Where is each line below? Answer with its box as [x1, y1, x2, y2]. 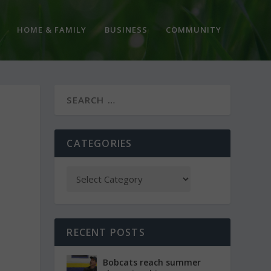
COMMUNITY [165, 24, 221, 35]
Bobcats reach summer [103, 256, 201, 268]
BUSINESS [104, 24, 148, 35]
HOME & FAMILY [16, 24, 87, 35]
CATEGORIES [67, 137, 132, 150]
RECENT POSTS [67, 226, 145, 239]
